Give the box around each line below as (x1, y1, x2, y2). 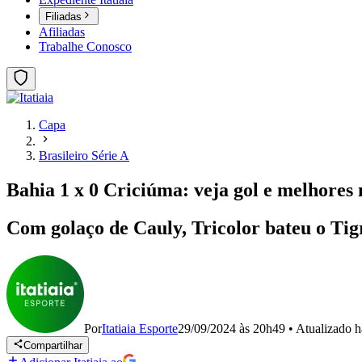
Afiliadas (39, 25, 85, 40)
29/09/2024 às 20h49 (178, 322, 285, 335)
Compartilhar (23, 339, 83, 352)
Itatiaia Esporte (102, 322, 178, 335)
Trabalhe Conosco (39, 40, 132, 54)
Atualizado (296, 322, 355, 335)
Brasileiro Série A (39, 149, 129, 163)
